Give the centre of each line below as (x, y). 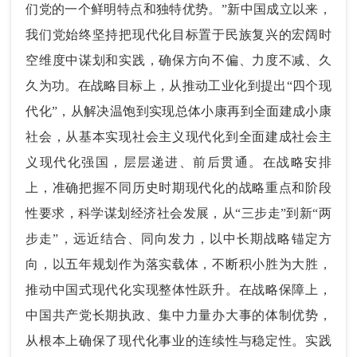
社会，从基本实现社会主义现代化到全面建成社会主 (178, 136)
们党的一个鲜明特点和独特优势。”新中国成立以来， (178, 9)
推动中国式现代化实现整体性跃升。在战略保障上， (178, 289)
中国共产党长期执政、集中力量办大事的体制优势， (178, 315)
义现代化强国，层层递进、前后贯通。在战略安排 (178, 162)
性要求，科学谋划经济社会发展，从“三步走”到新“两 (178, 213)
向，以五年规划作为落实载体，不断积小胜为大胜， (178, 264)
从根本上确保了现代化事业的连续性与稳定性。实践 (178, 340)
